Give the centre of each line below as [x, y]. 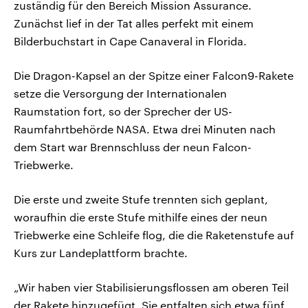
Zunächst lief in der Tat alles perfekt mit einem [134, 23]
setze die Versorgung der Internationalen [120, 93]
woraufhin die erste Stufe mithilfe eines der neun [141, 217]
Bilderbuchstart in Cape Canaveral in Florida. [130, 41]
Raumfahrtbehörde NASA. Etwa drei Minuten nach [145, 129]
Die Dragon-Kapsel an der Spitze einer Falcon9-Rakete [154, 75]
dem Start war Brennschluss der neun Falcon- [133, 146]
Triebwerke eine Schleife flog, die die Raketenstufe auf [154, 234]
